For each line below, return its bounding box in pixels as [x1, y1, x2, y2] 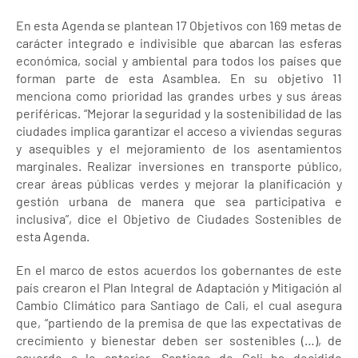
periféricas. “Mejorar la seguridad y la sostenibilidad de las [16, 105, 342, 121]
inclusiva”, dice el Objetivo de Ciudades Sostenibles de [16, 211, 342, 226]
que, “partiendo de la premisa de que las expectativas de [16, 315, 342, 330]
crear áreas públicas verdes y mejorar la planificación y [16, 176, 342, 191]
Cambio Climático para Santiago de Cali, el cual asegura [16, 297, 342, 312]
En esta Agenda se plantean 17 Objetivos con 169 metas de [16, 18, 342, 33]
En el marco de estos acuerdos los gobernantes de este [16, 262, 342, 277]
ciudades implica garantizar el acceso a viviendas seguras [16, 123, 342, 138]
